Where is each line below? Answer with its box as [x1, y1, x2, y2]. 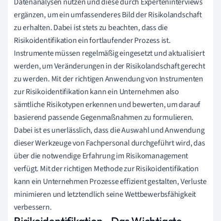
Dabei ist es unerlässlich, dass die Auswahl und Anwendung [14, 124, 205, 136]
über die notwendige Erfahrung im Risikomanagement [14, 150, 188, 161]
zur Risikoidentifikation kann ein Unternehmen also [14, 86, 179, 97]
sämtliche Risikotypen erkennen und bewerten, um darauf [14, 99, 201, 110]
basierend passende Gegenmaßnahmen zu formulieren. [14, 111, 194, 123]
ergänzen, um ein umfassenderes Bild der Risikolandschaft [14, 9, 202, 20]
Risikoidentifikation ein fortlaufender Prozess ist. [14, 35, 171, 46]
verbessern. [14, 201, 52, 213]
